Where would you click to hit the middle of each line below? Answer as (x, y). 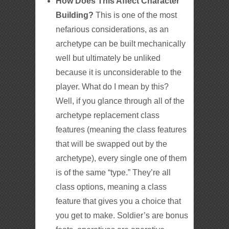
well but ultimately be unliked (108, 58)
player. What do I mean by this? (112, 86)
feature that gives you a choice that (119, 201)
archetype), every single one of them (121, 158)
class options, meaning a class (111, 187)
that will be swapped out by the (112, 144)
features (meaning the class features (121, 129)
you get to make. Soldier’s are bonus (122, 215)
